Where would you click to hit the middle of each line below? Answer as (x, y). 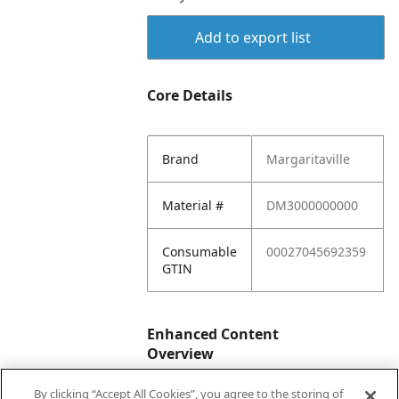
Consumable (200, 252)
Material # (193, 205)
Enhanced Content (213, 334)
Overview (181, 354)
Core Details (190, 95)
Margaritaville (309, 159)
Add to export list (252, 37)
